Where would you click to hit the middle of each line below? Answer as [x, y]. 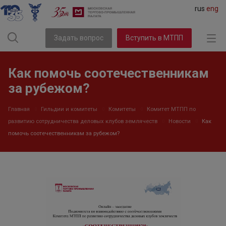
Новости [180, 122]
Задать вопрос [79, 38]
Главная [19, 109]
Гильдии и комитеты [69, 109]
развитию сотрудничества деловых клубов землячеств [83, 122]
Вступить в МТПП [155, 38]
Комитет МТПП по [171, 109]
